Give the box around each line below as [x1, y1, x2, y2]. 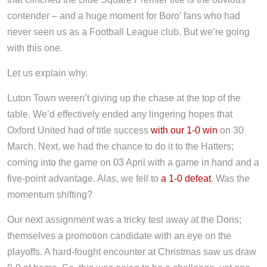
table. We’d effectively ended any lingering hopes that [7, 109, 232, 120]
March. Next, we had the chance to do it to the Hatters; [7, 141, 234, 152]
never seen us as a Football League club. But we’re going [7, 27, 250, 38]
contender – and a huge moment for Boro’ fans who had [7, 11, 240, 21]
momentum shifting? [7, 190, 92, 200]
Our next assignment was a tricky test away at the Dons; [7, 215, 241, 225]
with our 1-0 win [151, 125, 218, 136]
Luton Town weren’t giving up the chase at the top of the [7, 93, 241, 104]
